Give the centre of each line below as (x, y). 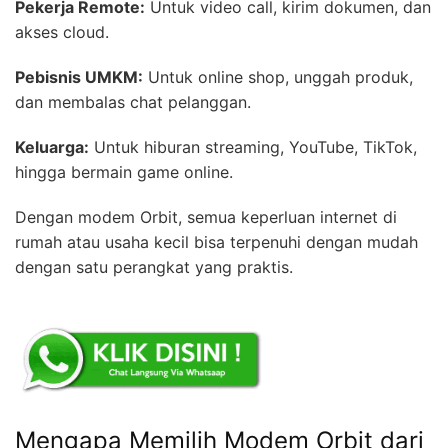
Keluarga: (52, 146)
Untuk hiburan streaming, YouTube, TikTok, (253, 146)
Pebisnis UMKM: (79, 76)
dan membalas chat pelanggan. (133, 101)
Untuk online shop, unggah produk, (278, 76)
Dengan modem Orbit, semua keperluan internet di (206, 216)
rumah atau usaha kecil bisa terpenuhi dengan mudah (216, 241)
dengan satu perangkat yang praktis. (154, 266)
